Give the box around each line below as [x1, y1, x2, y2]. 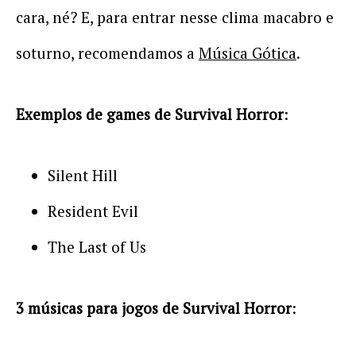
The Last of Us [48, 237, 146, 257]
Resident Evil [48, 201, 138, 221]
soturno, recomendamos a [16, 43, 199, 63]
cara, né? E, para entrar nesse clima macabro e [16, 7, 334, 27]
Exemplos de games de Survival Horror [16, 104, 284, 124]
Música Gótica [199, 43, 296, 63]
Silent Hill [48, 165, 118, 185]
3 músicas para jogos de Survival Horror [16, 298, 292, 318]
